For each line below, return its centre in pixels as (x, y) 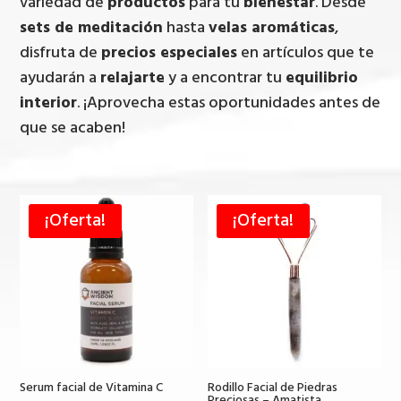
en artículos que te (306, 53)
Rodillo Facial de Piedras (273, 388)
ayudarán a (60, 78)
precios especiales (170, 53)
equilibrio (322, 78)
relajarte (133, 78)
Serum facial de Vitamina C (92, 388)
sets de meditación (92, 28)
